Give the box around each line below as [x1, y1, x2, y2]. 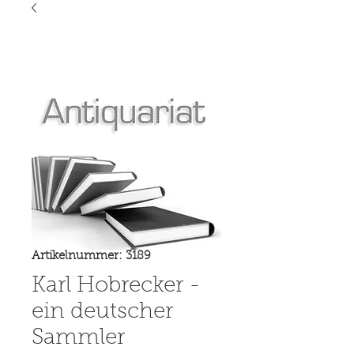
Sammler [32, 326, 125, 349]
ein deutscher [32, 300, 173, 323]
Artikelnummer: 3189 [32, 250, 151, 262]
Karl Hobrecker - [32, 274, 201, 297]
